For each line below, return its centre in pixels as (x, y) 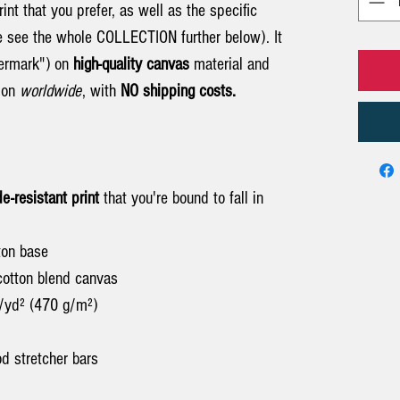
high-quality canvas (131, 64)
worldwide (50, 91)
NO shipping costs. (178, 91)
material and (229, 64)
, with (101, 91)
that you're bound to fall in (181, 198)
